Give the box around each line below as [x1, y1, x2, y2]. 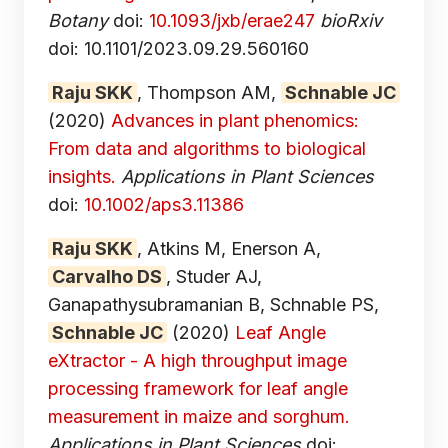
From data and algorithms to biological [48, 137, 366, 159]
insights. [48, 165, 116, 187]
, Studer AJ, [166, 265, 262, 287]
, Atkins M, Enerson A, [137, 237, 321, 259]
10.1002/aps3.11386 [84, 193, 244, 215]
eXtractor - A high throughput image [48, 349, 347, 371]
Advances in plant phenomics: [111, 109, 359, 131]
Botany [48, 9, 108, 31]
